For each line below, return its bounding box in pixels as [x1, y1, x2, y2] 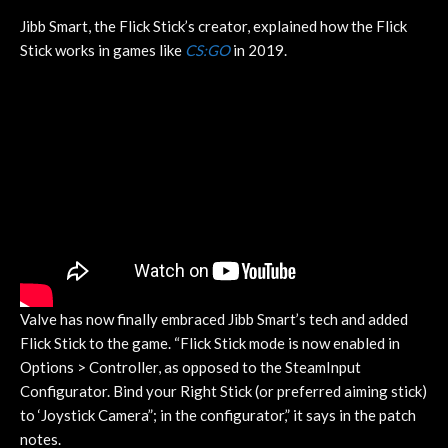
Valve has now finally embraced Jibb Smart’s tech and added [20, 309, 408, 328]
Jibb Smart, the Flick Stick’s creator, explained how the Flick [20, 17, 407, 35]
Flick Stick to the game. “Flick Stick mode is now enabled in [20, 333, 400, 352]
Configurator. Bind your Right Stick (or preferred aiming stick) [20, 381, 427, 400]
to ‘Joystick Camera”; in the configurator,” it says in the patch [20, 405, 416, 424]
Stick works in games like [20, 41, 185, 59]
